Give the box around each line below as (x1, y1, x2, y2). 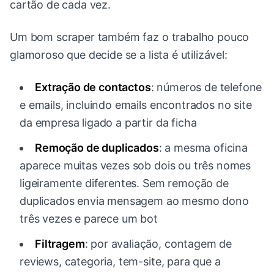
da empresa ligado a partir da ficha (20, 116, 197, 130)
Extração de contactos (35, 81, 151, 94)
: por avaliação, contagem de (84, 237, 232, 251)
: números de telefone (150, 81, 262, 94)
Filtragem (35, 237, 85, 251)
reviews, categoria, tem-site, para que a (20, 255, 221, 268)
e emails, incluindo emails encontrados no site (20, 98, 252, 112)
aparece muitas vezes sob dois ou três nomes (20, 159, 251, 172)
